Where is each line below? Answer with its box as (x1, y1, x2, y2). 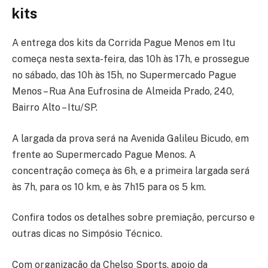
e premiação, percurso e (148, 212, 255, 224)
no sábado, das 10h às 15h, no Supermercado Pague (12, 69, 236, 81)
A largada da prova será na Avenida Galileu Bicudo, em (12, 132, 249, 144)
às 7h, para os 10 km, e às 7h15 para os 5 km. (12, 181, 208, 193)
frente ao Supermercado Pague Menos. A (12, 148, 196, 160)
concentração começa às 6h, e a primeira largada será (12, 165, 249, 176)
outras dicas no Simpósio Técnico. (12, 228, 165, 240)
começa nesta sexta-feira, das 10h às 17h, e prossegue (12, 53, 249, 65)
